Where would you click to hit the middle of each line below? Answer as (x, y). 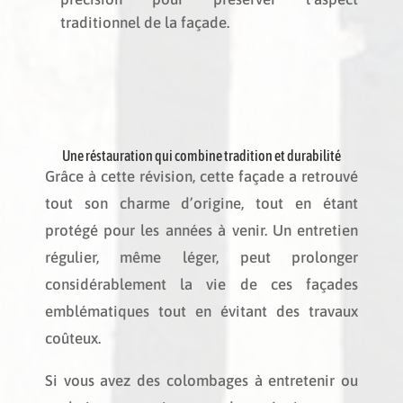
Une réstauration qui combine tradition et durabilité (201, 156)
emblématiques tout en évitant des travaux (201, 311)
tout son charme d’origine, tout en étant (201, 203)
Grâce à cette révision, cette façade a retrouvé (201, 176)
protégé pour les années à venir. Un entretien (201, 230)
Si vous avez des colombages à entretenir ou (201, 381)
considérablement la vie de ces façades (201, 284)
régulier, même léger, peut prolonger (201, 257)
